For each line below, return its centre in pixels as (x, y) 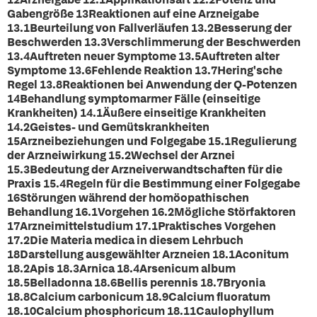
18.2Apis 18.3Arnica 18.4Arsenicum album (121, 269)
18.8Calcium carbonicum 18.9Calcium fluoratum (139, 297)
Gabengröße (41, 14)
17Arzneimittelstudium (70, 226)
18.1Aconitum (249, 254)
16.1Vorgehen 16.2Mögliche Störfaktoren (184, 212)
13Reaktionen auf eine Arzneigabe (167, 14)
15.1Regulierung (251, 141)
